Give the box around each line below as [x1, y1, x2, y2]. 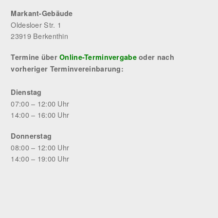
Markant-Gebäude [11, 8, 73, 18]
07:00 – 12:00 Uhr [11, 98, 70, 109]
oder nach [136, 52, 174, 62]
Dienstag [11, 87, 42, 97]
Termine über [11, 52, 60, 62]
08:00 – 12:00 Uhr [11, 142, 70, 152]
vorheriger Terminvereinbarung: [11, 64, 124, 73]
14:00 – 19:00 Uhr [11, 153, 70, 163]
